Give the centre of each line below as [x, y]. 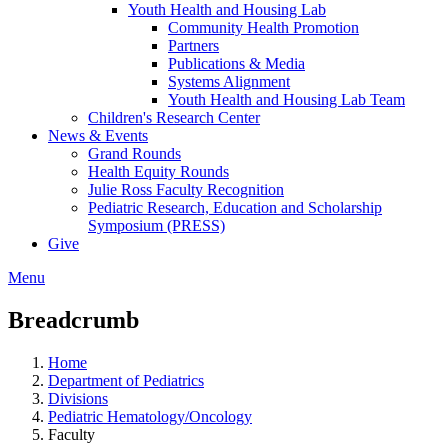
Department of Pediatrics [126, 380]
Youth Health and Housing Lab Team [286, 99]
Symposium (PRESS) [156, 225]
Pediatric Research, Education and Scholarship [235, 207]
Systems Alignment [229, 81]
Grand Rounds [134, 153]
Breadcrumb [73, 319]
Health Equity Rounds [158, 171]
